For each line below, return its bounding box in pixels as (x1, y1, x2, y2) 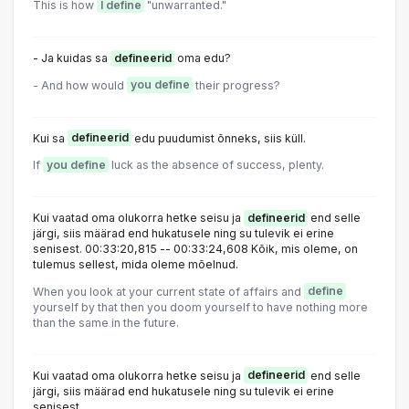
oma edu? (174, 51, 231, 66)
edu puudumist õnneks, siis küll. (131, 131, 306, 145)
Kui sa (33, 131, 68, 145)
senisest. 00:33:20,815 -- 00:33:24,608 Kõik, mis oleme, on (33, 242, 358, 257)
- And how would (33, 78, 127, 92)
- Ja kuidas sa (33, 51, 110, 66)
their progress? (193, 78, 280, 92)
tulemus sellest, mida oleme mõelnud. (33, 257, 238, 272)
